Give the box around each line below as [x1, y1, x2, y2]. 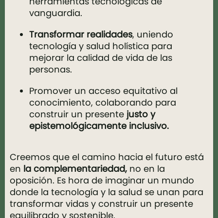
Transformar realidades [29, 28, 132, 40]
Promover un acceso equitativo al [29, 85, 178, 97]
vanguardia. [29, 7, 82, 19]
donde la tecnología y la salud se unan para [10, 186, 203, 198]
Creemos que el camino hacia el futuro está [10, 151, 204, 163]
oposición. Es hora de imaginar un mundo [10, 174, 194, 186]
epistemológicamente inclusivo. [29, 120, 169, 132]
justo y [127, 108, 155, 120]
